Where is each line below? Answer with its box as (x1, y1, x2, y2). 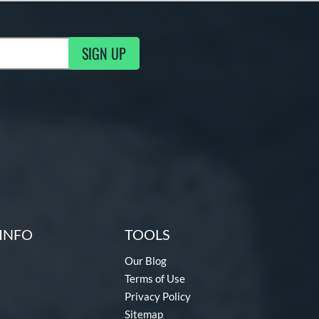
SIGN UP (82, 42, 126, 64)
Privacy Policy (125, 289, 191, 303)
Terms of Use (125, 271, 185, 285)
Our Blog (125, 253, 167, 267)
